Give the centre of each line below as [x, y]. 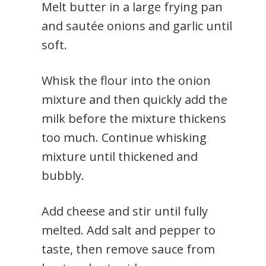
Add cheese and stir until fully [125, 211]
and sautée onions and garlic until [137, 26]
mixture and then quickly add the [134, 100]
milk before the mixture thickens [134, 119]
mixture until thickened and [120, 157]
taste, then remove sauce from [128, 249]
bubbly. [63, 176]
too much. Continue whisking [124, 138]
